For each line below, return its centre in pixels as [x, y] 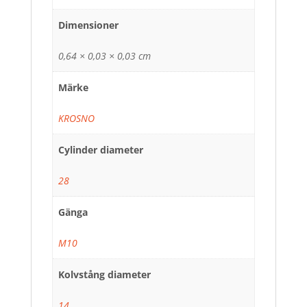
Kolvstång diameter [105, 274]
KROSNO [76, 119]
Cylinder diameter [101, 150]
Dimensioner [88, 25]
